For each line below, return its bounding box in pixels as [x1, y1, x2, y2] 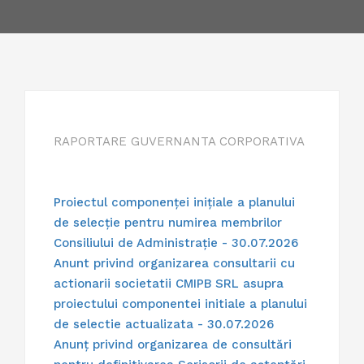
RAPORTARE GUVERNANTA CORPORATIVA [54, 134, 305, 149]
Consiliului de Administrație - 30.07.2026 [54, 236, 298, 251]
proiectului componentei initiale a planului [54, 297, 307, 312]
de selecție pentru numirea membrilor [54, 215, 282, 231]
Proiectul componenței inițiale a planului [54, 195, 295, 210]
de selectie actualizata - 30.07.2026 [54, 317, 274, 332]
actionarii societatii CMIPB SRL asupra [54, 276, 284, 292]
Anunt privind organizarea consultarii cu [54, 256, 295, 271]
